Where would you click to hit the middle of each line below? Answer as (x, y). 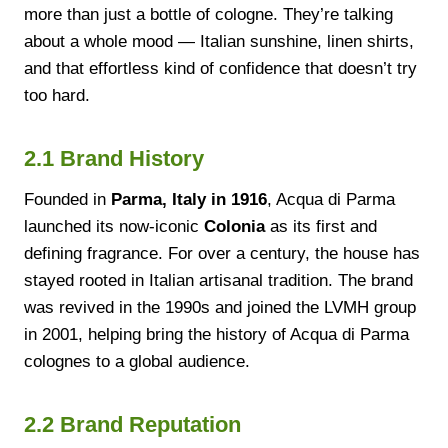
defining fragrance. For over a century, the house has (222, 253)
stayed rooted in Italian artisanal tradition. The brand (218, 280)
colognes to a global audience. (137, 361)
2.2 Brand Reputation (132, 424)
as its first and (321, 226)
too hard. (57, 95)
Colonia (234, 226)
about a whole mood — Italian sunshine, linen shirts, (219, 41)
